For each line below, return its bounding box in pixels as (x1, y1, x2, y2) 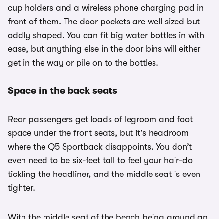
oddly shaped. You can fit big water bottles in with (8, 30, 204, 40)
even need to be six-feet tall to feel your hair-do (8, 155, 193, 165)
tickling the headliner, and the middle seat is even (8, 169, 200, 179)
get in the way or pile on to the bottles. (8, 58, 158, 67)
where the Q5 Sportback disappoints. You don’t (8, 142, 192, 152)
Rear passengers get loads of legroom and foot (8, 114, 193, 124)
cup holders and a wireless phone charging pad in (8, 3, 204, 13)
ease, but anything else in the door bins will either (8, 44, 200, 54)
